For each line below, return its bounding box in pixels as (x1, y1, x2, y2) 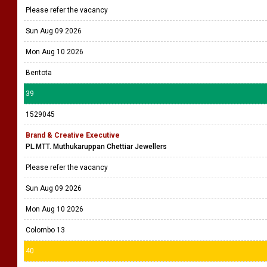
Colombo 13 (26, 226, 65, 234)
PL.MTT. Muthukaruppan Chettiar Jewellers (26, 142, 167, 151)
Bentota (26, 69, 52, 77)
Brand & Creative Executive (26, 131, 120, 139)
